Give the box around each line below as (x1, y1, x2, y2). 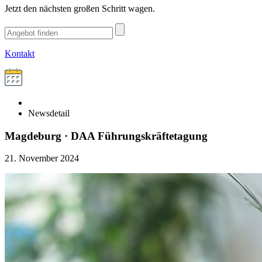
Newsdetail (28, 108, 70, 118)
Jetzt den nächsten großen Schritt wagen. (5, 4, 155, 13)
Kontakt (5, 49, 35, 58)
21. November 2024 (5, 153, 79, 164)
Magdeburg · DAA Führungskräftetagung (5, 129, 208, 142)
